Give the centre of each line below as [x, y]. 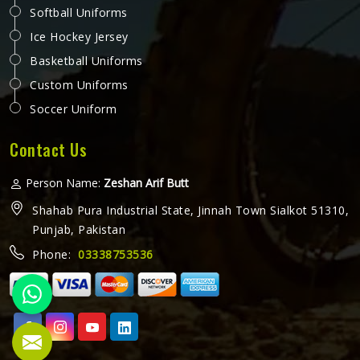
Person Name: [63, 183]
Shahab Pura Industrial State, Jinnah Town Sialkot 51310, [190, 210]
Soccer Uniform [73, 109]
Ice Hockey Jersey [79, 37]
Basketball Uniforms [86, 61]
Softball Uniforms [79, 12]
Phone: [55, 254]
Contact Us [48, 149]
